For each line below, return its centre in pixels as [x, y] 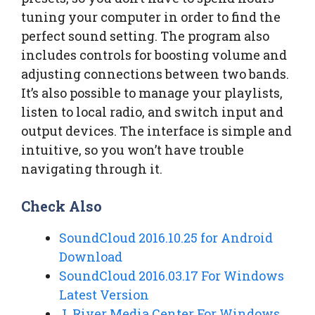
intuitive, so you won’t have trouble [133, 150]
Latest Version [104, 295]
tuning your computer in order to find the [151, 17]
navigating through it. [92, 169]
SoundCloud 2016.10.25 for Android [166, 238]
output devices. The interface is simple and [156, 131]
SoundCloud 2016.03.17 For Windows [172, 276]
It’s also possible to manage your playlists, [152, 93]
